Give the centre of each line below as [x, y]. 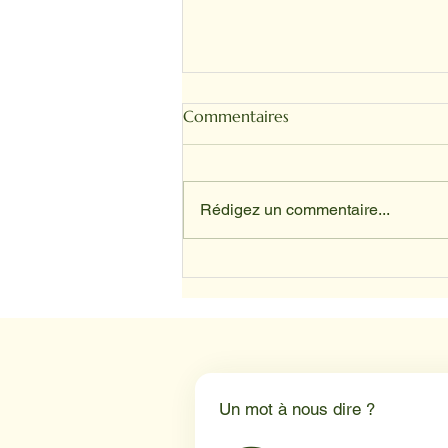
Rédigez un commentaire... [295, 210]
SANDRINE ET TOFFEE [294, 233]
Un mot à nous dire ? [296, 409]
